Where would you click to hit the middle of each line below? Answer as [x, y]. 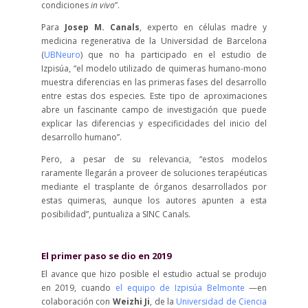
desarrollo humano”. [81, 137]
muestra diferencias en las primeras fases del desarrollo [154, 82]
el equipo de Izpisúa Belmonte [180, 288]
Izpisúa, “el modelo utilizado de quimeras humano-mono [154, 68]
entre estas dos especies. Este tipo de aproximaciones [154, 96]
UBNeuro [62, 55]
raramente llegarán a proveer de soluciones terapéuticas [154, 173]
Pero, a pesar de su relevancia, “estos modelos [154, 159]
